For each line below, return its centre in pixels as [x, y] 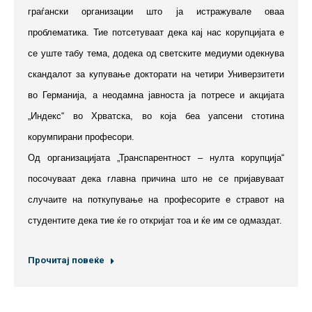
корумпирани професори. [81, 136]
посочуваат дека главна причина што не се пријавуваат [156, 178]
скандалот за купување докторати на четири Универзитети [156, 74]
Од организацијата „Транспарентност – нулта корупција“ [156, 157]
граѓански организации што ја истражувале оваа [156, 11]
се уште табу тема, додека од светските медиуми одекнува [156, 53]
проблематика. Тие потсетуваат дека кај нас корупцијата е [156, 32]
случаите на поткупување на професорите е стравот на [156, 199]
